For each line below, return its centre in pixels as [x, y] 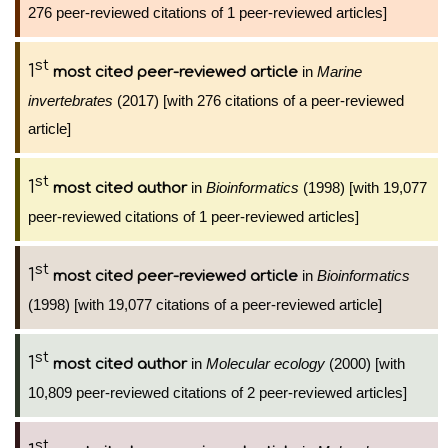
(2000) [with [365, 363]
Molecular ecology [265, 363]
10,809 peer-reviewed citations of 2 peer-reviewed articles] [217, 392]
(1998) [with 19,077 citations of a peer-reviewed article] [205, 304]
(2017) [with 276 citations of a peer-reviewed [258, 100]
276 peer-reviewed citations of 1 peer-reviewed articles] [207, 12]
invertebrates [70, 100]
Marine [339, 71]
